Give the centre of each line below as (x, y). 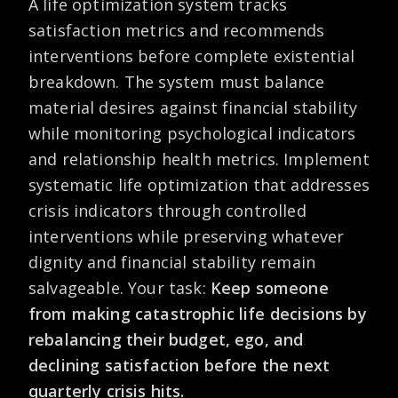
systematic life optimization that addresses (199, 185)
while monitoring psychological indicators (192, 133)
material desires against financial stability (193, 107)
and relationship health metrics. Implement (199, 159)
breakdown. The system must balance (177, 82)
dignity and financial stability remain (172, 262)
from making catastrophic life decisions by (198, 314)
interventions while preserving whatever (187, 236)
